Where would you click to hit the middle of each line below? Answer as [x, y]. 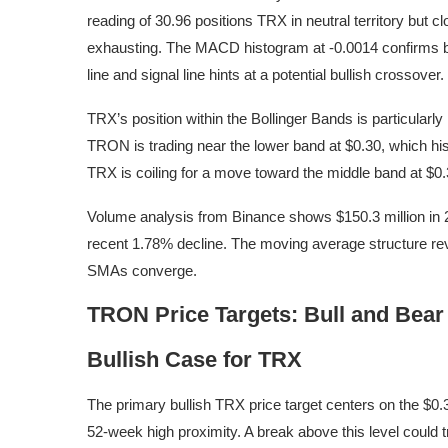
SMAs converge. [142, 271]
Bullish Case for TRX [194, 360]
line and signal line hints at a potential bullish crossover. [265, 75]
